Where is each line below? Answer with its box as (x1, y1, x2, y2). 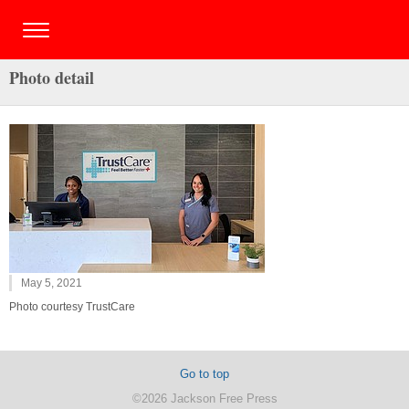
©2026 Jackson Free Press (131, 392, 278, 405)
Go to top (180, 367, 229, 381)
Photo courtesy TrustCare (9, 300, 135, 313)
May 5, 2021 (21, 277, 82, 289)
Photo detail (9, 66, 94, 89)
